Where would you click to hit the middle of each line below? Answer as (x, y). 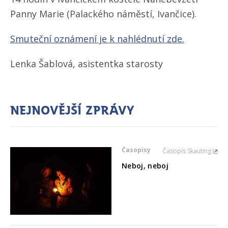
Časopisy (136, 150)
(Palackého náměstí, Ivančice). (132, 14)
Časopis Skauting (187, 151)
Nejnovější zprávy (72, 110)
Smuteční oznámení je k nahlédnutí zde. (97, 39)
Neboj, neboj (145, 166)
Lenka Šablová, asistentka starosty (87, 64)
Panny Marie (37, 14)
